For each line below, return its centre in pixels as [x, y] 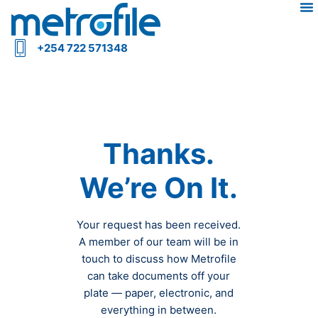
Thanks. [159, 154]
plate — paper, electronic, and [159, 293]
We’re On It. [159, 188]
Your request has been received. [159, 225]
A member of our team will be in [159, 242]
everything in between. [159, 310]
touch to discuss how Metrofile [159, 259]
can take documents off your [159, 276]
